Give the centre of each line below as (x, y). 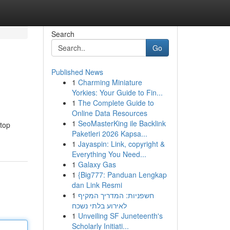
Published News (77, 72)
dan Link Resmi (97, 185)
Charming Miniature (110, 82)
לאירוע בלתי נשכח (99, 205)
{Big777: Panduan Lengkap (122, 175)
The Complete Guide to (116, 103)
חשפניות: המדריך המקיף (116, 195)
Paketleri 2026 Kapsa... (109, 133)
